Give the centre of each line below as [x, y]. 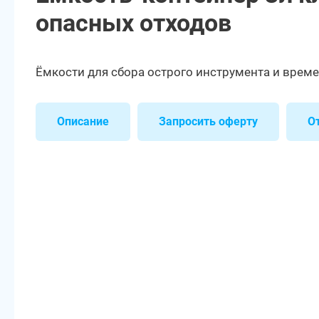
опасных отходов [134, 23]
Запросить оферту [208, 121]
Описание [83, 121]
